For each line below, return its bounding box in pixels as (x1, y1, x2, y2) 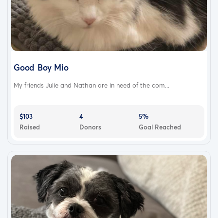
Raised (19, 123, 40, 132)
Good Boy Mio (14, 62, 69, 73)
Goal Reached (139, 123, 182, 132)
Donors (79, 123, 101, 132)
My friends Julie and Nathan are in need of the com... (14, 81, 169, 90)
